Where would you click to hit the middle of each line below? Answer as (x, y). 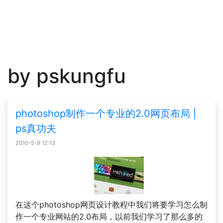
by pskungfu (67, 76)
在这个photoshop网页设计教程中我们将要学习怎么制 (111, 205)
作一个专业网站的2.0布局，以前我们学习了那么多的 (109, 217)
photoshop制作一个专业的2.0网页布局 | (106, 113)
